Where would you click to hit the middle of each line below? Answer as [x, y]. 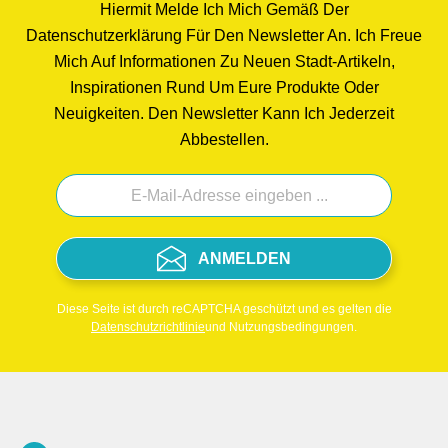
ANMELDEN [244, 258]
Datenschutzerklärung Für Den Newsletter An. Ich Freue [224, 35]
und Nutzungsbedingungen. [281, 327]
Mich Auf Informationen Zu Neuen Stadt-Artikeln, [224, 61]
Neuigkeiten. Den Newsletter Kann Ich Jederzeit [224, 113]
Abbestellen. [224, 139]
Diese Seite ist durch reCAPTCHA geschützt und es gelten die [224, 309]
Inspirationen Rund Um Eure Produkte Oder [224, 87]
